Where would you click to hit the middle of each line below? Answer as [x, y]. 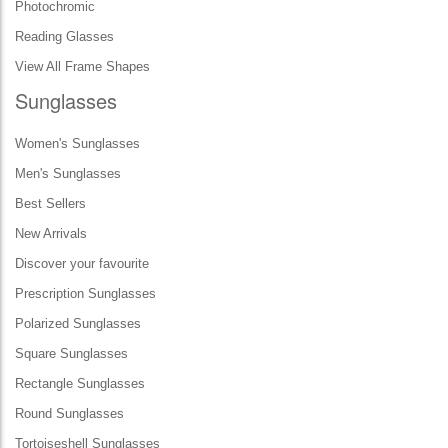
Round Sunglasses [69, 413]
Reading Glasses [64, 36]
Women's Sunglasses [77, 143]
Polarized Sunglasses [78, 323]
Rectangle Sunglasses [80, 383]
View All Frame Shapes [82, 66]
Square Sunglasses [71, 353]
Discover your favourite [82, 263]
